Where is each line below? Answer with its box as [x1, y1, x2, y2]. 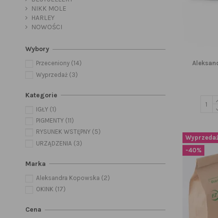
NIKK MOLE [31, 4, 66, 13]
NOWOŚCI [31, 23, 62, 32]
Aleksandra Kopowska [36, 174, 101, 182]
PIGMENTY [36, 117, 65, 125]
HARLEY [31, 14, 54, 22]
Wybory [25, 45, 49, 54]
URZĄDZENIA [36, 139, 73, 147]
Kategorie [25, 91, 57, 99]
